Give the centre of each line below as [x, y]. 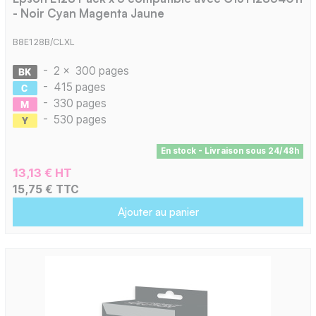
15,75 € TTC [45, 190]
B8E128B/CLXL [43, 42]
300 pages [102, 71]
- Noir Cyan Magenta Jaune [88, 13]
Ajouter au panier [158, 212]
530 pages [80, 120]
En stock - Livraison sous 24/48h [230, 151]
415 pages [79, 87]
